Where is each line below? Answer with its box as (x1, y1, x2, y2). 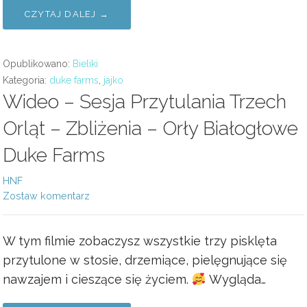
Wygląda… (206, 272, 266, 286)
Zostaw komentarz (3, 190, 90, 201)
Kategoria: (3, 75, 49, 86)
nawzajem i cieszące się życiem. (3, 272, 192, 286)
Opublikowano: (3, 58, 73, 69)
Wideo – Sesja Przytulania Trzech (3, 90, 286, 113)
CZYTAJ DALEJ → (25, 9, 109, 19)
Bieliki (73, 58, 98, 69)
